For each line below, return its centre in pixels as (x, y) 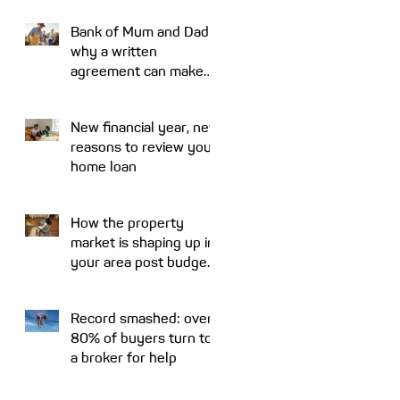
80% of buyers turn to (142, 338)
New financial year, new (145, 127)
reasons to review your (144, 147)
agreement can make (137, 71)
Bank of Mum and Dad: (142, 32)
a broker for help (124, 358)
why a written (114, 51)
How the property (127, 223)
